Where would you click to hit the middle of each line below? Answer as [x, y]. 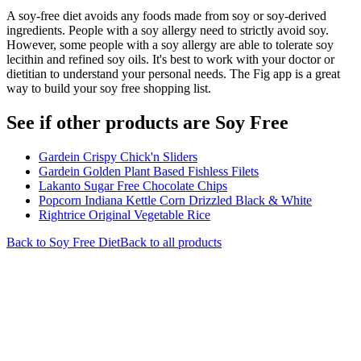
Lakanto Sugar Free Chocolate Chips [133, 185]
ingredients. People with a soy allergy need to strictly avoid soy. [168, 30]
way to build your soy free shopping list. [109, 88]
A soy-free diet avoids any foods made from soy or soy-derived [166, 15]
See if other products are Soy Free [147, 122]
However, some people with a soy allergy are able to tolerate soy [170, 44]
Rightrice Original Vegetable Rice [124, 214]
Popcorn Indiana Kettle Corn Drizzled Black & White [175, 200]
